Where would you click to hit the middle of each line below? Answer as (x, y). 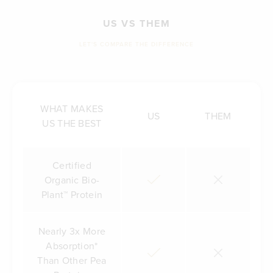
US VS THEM (136, 23)
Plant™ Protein (72, 194)
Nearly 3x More (72, 231)
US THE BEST (72, 123)
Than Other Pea (72, 260)
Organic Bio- (72, 179)
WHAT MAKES (72, 108)
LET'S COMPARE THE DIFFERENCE (136, 44)
